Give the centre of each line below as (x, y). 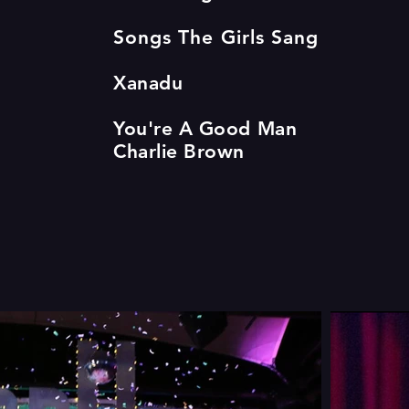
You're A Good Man (205, 128)
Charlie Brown (179, 151)
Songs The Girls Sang (216, 37)
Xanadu (148, 83)
